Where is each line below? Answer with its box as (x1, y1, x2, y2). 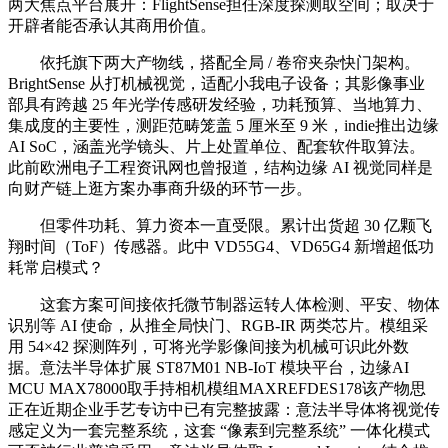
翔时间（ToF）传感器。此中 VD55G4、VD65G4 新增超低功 (8, 238, 434, 256)
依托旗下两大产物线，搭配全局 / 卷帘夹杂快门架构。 (8, 54, 420, 72)
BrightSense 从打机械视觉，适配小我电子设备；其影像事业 (8, 75, 425, 93)
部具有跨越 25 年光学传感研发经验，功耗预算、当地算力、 (8, 96, 432, 114)
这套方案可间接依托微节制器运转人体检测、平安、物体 (8, 296, 440, 314)
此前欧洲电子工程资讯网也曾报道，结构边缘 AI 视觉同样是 (8, 159, 433, 177)
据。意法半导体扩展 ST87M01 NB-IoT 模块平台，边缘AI (8, 359, 409, 377)
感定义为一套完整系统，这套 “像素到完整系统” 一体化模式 (8, 422, 430, 440)
